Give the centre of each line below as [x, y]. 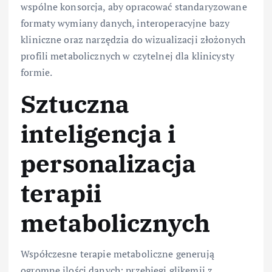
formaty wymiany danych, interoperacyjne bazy [125, 23]
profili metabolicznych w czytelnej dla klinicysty [127, 56]
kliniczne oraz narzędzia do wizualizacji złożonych [133, 40]
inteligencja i [98, 134]
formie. [37, 73]
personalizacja [109, 164]
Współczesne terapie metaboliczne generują [117, 253]
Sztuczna [75, 104]
